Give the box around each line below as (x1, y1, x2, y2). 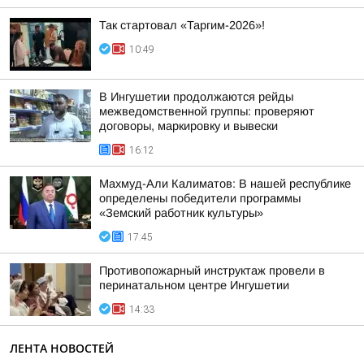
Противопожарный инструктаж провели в (99, 264, 325, 277)
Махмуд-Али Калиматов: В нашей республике (99, 177, 351, 190)
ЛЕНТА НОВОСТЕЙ (10, 340, 114, 356)
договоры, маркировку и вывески (99, 119, 278, 132)
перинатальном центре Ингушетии (99, 279, 289, 292)
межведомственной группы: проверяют (99, 105, 314, 118)
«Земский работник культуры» (99, 206, 263, 219)
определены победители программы (99, 192, 301, 205)
